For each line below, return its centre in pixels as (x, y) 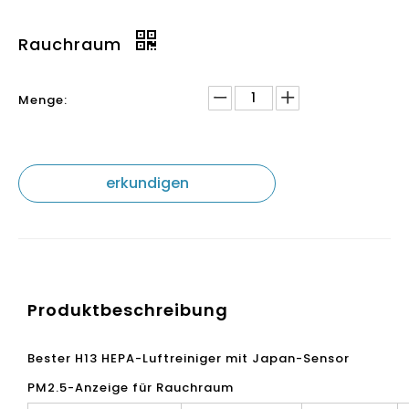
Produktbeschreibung (128, 310)
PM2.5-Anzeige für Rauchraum (131, 388)
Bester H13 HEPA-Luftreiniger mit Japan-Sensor (189, 358)
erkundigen (147, 183)
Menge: (43, 100)
